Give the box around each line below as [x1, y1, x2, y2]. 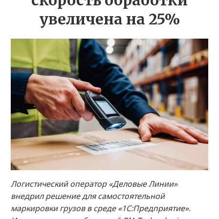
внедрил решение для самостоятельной [11, 191, 165, 202]
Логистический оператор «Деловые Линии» [11, 178, 177, 190]
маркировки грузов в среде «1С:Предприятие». [11, 203, 191, 214]
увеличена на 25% [39, 10, 180, 29]
